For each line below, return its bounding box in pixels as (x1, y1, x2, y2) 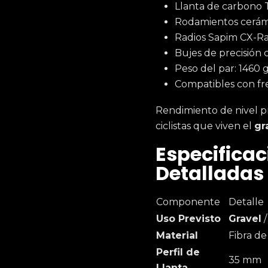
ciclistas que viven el (156, 120, 254, 132)
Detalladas (156, 160, 264, 187)
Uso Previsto (156, 213, 221, 224)
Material (156, 230, 198, 241)
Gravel (229, 213, 261, 224)
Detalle (229, 196, 264, 208)
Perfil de (156, 246, 200, 258)
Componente (156, 196, 220, 208)
